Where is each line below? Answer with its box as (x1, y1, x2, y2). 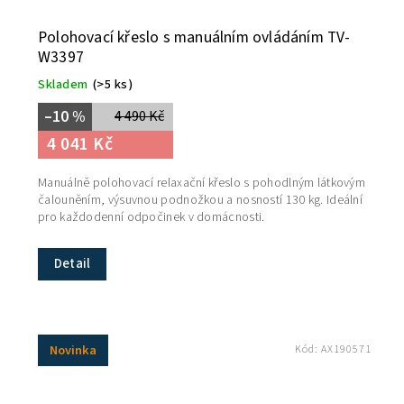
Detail (54, 253, 91, 273)
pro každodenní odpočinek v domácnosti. (38, 208, 265, 227)
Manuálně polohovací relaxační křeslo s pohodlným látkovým (38, 174, 366, 193)
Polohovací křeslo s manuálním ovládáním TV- (38, 25, 351, 49)
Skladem (38, 74, 88, 94)
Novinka (50, 340, 96, 360)
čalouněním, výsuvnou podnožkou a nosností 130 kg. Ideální (38, 191, 363, 210)
